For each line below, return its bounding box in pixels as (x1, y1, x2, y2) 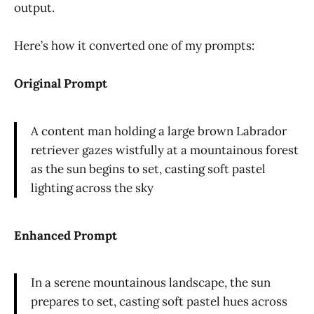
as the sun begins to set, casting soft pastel (31, 161, 266, 177)
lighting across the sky (31, 179, 153, 196)
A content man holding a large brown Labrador (31, 123, 287, 139)
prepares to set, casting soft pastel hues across (31, 294, 287, 310)
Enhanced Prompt (14, 227, 117, 243)
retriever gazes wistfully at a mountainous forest (31, 142, 299, 158)
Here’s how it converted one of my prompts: (14, 37, 254, 53)
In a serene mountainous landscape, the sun (31, 275, 271, 291)
